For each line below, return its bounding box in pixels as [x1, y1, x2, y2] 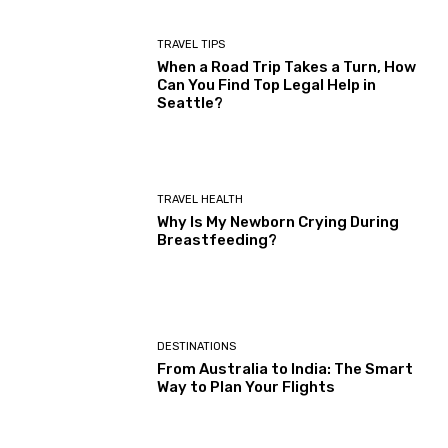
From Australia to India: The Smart [157, 359, 414, 378]
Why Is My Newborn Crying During [157, 213, 400, 232]
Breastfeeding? [157, 231, 278, 250]
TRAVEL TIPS [157, 38, 226, 52]
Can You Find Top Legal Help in [157, 76, 377, 95]
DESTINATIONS [157, 339, 237, 353]
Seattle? [157, 94, 224, 113]
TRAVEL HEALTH [157, 193, 244, 207]
